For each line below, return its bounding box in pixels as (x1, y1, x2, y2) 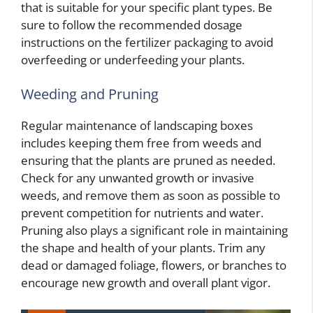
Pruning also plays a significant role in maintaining (21, 222, 288, 239)
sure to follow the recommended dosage (21, 16, 242, 33)
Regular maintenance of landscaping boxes (21, 117, 253, 134)
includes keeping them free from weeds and (21, 135, 261, 152)
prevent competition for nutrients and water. (21, 205, 263, 221)
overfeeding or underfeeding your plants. (21, 51, 245, 68)
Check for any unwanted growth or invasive (21, 170, 254, 187)
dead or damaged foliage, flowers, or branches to (21, 257, 286, 274)
